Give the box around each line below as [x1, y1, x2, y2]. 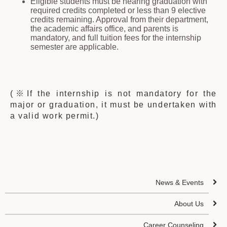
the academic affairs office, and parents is [30, 24, 178, 33]
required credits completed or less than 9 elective [30, 6, 206, 15]
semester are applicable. [30, 43, 119, 51]
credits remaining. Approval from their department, [30, 15, 208, 24]
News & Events [156, 178, 204, 186]
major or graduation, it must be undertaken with [10, 100, 217, 109]
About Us [174, 200, 204, 208]
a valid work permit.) [10, 111, 99, 120]
